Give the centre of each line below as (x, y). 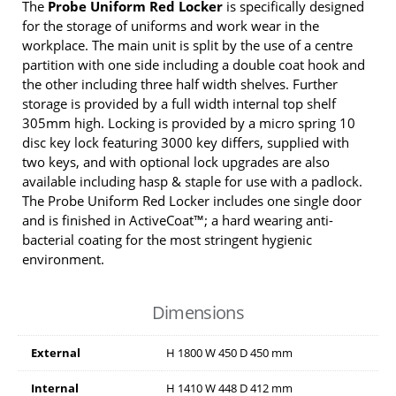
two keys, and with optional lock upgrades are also (176, 161)
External (56, 352)
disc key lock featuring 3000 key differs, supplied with (186, 142)
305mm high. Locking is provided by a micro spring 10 (189, 122)
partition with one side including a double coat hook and (194, 64)
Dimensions (198, 312)
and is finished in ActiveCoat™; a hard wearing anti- (178, 220)
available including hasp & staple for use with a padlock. (192, 181)
